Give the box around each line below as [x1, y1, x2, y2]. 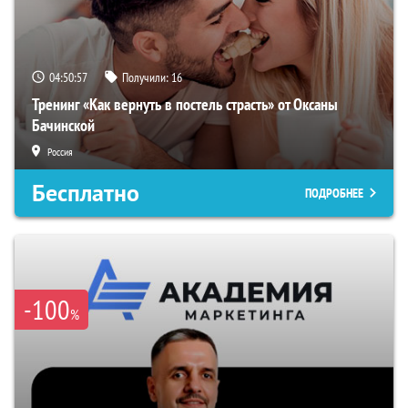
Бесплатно [32, 178, 139, 209]
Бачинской [32, 115, 95, 137]
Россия [47, 145, 73, 159]
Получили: [122, 69, 171, 87]
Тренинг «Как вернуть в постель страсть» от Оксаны [32, 94, 338, 116]
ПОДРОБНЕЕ [305, 185, 363, 202]
